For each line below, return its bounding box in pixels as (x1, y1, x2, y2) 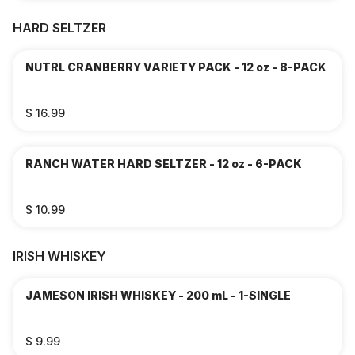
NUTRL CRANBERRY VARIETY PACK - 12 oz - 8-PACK (25, 60, 326, 74)
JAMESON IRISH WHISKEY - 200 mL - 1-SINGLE (25, 288, 291, 302)
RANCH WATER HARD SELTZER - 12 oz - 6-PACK (25, 157, 302, 170)
